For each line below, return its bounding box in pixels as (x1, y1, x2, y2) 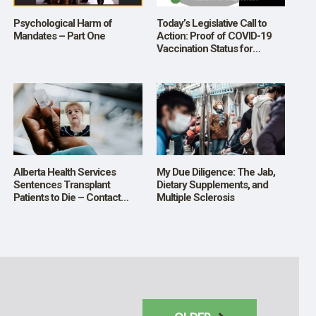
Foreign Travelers (156, 54, 233, 68)
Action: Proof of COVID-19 (156, 29, 272, 42)
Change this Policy (13, 217, 95, 230)
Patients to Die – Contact (13, 191, 121, 205)
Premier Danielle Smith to (13, 204, 123, 217)
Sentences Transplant (13, 178, 110, 192)
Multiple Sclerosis (156, 191, 234, 205)
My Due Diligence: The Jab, (156, 166, 275, 179)
